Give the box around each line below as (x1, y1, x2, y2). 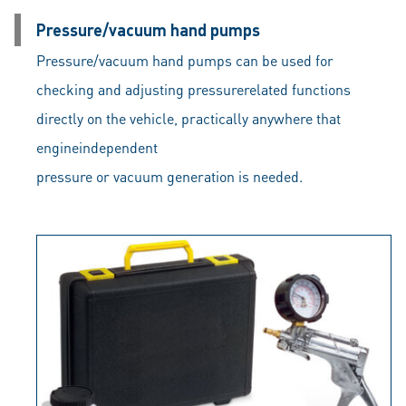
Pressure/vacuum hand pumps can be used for (36, 50, 333, 70)
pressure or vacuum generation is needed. (36, 166, 303, 186)
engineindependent (36, 137, 158, 157)
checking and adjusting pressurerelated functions (36, 79, 351, 99)
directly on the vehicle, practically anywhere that (36, 108, 341, 128)
